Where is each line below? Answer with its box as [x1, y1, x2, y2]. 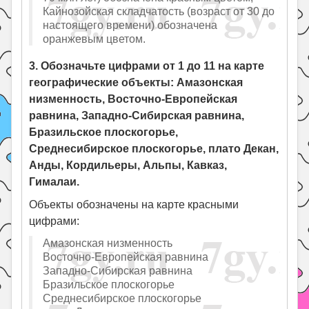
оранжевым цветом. [43, 32, 146, 46]
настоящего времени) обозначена [43, 19, 218, 32]
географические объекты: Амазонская [29, 77, 243, 89]
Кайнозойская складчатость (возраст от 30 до [43, 5, 275, 18]
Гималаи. [29, 176, 80, 188]
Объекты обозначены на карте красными [29, 199, 239, 211]
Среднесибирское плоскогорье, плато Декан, [29, 143, 279, 155]
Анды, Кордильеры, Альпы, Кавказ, [29, 159, 228, 172]
